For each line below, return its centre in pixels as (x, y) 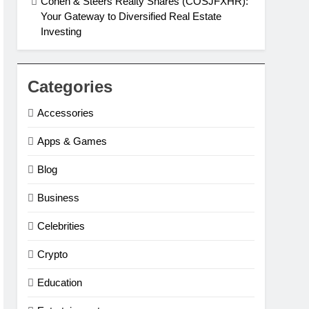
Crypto (53, 254)
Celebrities (61, 226)
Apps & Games (72, 141)
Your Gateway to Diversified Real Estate (131, 16)
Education (60, 282)
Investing (61, 31)
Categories (70, 87)
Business (59, 198)
